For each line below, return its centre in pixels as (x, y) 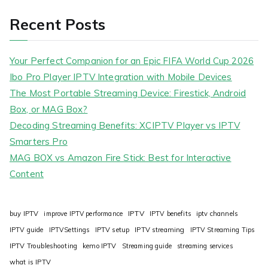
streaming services (205, 246)
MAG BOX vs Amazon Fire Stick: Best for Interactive (121, 158)
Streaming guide (147, 246)
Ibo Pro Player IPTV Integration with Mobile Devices (121, 77)
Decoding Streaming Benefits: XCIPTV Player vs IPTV (125, 126)
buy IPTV (24, 213)
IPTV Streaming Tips (222, 229)
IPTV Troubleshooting (43, 246)
